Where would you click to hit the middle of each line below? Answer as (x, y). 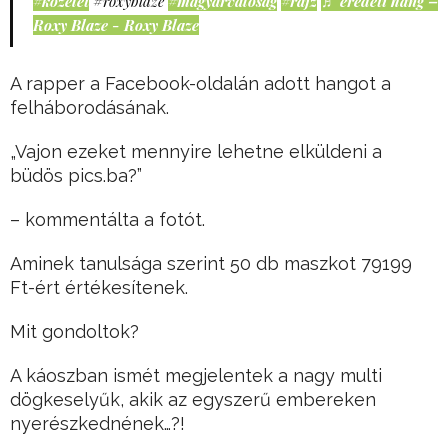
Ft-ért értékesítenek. (99, 288)
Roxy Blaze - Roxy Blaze (116, 25)
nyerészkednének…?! (97, 424)
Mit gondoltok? (74, 332)
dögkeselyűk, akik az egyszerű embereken (193, 400)
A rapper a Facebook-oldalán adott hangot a (200, 84)
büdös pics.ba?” (76, 176)
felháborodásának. (89, 108)
